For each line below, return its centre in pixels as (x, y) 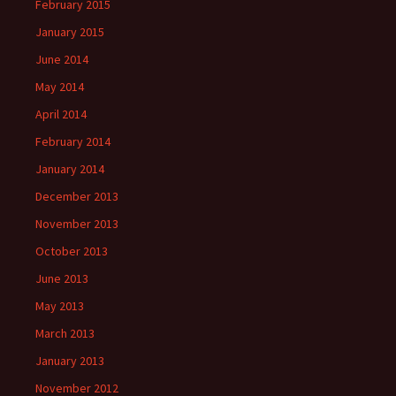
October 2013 (72, 251)
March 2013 (65, 333)
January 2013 (70, 361)
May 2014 (60, 87)
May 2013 (60, 306)
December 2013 (77, 196)
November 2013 (77, 224)
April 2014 (61, 114)
